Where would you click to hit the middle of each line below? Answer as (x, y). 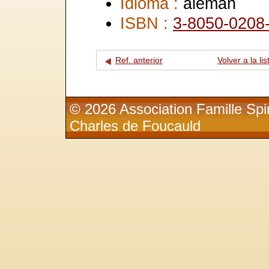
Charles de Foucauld (135, 125)
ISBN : (147, 23)
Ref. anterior (139, 60)
